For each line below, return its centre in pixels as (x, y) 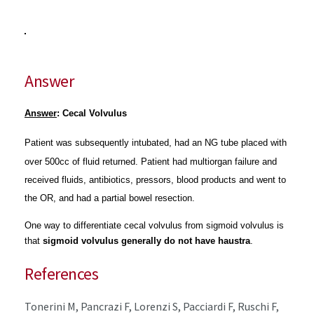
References (62, 273)
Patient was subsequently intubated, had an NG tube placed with (156, 143)
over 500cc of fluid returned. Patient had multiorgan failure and (151, 161)
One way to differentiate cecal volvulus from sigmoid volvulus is (154, 225)
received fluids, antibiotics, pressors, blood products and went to (155, 179)
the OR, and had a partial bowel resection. (111, 198)
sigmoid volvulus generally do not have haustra (146, 240)
